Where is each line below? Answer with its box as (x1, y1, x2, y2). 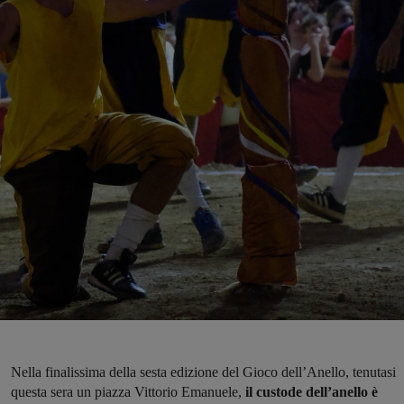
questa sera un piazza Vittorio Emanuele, (11, 384, 245, 400)
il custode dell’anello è (245, 384, 378, 400)
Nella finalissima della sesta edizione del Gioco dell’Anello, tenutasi (11, 364, 396, 381)
